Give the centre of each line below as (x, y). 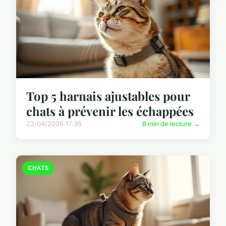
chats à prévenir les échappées (110, 111)
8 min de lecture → (171, 124)
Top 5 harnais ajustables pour (108, 96)
